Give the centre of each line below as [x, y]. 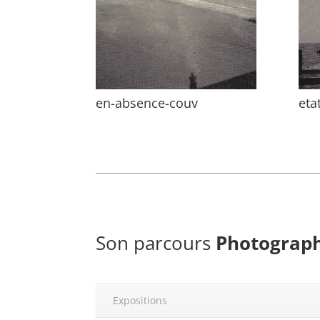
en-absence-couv [147, 103]
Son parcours [156, 243]
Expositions [140, 301]
